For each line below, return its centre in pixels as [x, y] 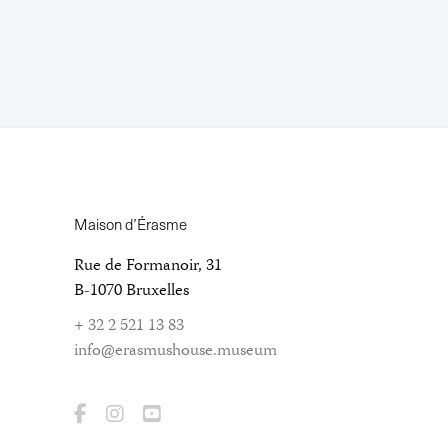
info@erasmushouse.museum [175, 351]
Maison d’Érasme [130, 224]
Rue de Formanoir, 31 [148, 266]
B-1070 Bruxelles [131, 291]
